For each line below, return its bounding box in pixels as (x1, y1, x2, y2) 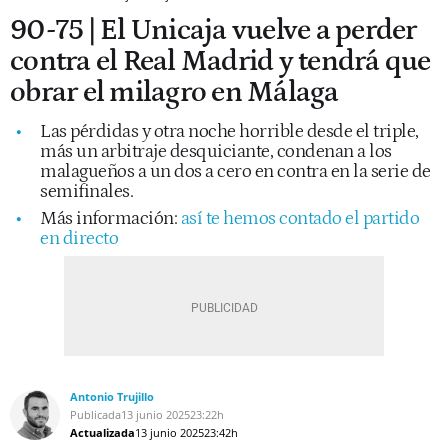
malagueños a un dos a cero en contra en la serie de (40, 160, 431, 182)
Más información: (40, 207, 181, 229)
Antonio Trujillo (70, 388, 154, 404)
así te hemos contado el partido (180, 207, 419, 229)
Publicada (70, 406, 121, 422)
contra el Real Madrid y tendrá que (10, 44, 431, 78)
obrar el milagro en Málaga (10, 75, 339, 109)
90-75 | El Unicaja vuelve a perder (10, 13, 417, 47)
